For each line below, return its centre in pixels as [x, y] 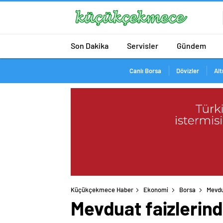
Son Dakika [90, 45]
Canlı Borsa [145, 71]
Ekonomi [156, 190]
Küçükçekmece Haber [102, 190]
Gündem [191, 45]
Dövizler [187, 71]
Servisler [143, 45]
